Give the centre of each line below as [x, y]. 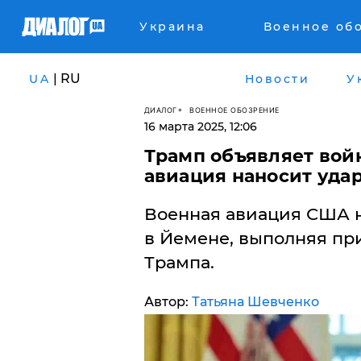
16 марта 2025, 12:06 [200, 127]
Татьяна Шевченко [255, 302]
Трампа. [179, 262]
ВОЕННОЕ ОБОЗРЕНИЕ [234, 110]
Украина [172, 27]
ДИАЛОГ [160, 110]
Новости [277, 79]
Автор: [168, 302]
